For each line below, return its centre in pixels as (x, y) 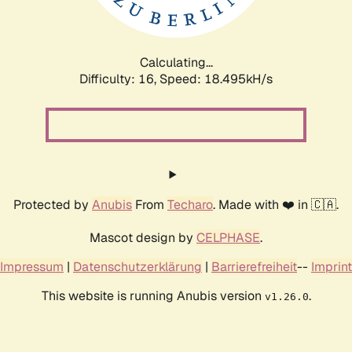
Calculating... (176, 62)
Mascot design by (143, 237)
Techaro (190, 204)
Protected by (53, 204)
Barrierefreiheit (254, 266)
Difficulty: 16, (119, 79)
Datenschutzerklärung (137, 266)
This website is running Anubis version (153, 295)
